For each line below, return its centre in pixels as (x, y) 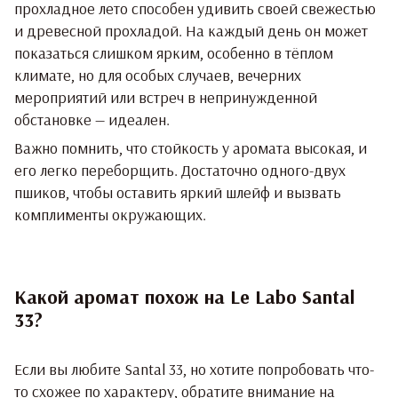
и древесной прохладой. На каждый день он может (191, 31)
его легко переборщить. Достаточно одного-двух (180, 171)
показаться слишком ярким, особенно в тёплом (174, 53)
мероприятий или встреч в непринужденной (166, 98)
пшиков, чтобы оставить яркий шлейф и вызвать (178, 193)
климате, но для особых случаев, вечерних (158, 76)
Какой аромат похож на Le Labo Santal (184, 297)
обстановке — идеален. (92, 120)
